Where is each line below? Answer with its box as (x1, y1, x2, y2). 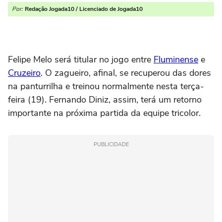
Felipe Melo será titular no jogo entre (8, 54, 154, 65)
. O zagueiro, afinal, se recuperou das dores (41, 67, 211, 79)
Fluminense (154, 54, 198, 65)
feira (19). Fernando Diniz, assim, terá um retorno (8, 94, 202, 106)
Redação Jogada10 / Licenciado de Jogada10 (25, 5, 143, 13)
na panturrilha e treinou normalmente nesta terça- (8, 80, 204, 92)
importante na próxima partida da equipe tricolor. (8, 107, 201, 119)
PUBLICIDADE (93, 141, 129, 148)
